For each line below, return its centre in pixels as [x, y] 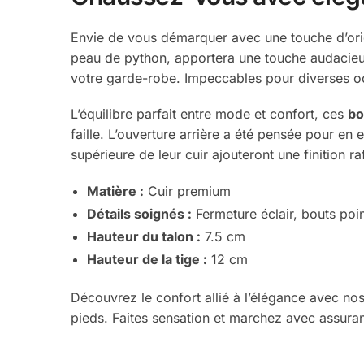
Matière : [116, 191]
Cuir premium [188, 191]
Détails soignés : [140, 213]
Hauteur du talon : [144, 236]
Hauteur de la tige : [147, 259]
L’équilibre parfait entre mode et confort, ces [210, 114]
